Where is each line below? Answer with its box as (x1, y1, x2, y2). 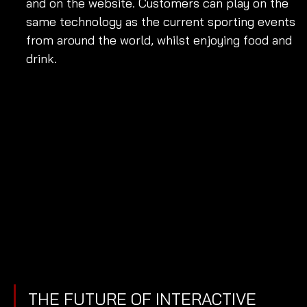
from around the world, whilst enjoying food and (26, 32, 295, 48)
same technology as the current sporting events (26, 13, 299, 29)
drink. (26, 50, 60, 66)
